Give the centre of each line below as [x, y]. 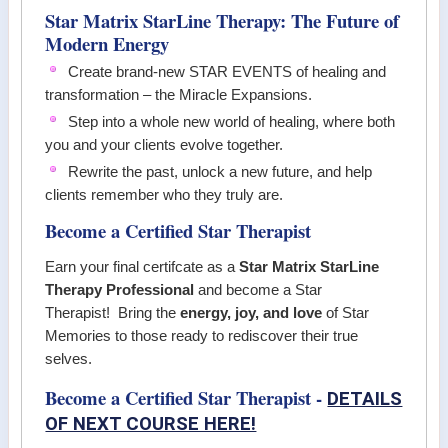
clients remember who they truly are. [164, 194]
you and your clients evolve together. [164, 144]
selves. [69, 359]
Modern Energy [107, 43]
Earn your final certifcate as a [142, 267]
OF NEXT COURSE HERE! [151, 423]
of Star [346, 313]
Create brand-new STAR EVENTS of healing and [227, 71]
